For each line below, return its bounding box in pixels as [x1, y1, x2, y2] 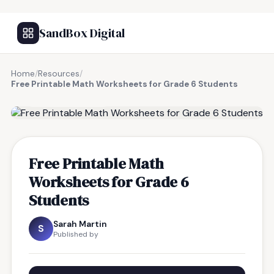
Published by [53, 229, 98, 239]
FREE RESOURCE [40, 93, 103, 103]
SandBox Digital [39, 24, 125, 42]
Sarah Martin [53, 218, 107, 229]
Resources [38, 68, 80, 79]
